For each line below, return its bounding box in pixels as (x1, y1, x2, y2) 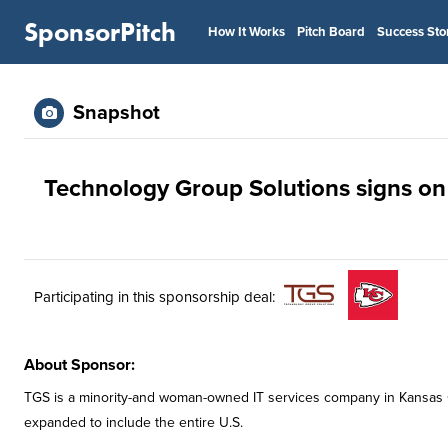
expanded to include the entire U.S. (24, 414, 243, 431)
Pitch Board (297, 24, 365, 40)
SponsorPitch (24, 15, 176, 49)
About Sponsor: (24, 355, 135, 375)
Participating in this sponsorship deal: (34, 287, 275, 306)
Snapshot (73, 101, 160, 125)
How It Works (208, 24, 285, 40)
